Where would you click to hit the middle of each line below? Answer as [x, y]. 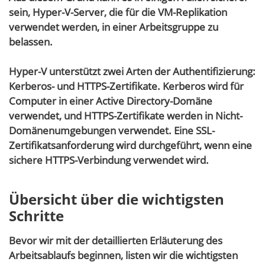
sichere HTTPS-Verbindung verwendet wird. [109, 160]
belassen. [31, 42]
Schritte [36, 216]
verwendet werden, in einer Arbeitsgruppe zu [114, 27]
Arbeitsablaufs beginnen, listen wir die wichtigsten [123, 256]
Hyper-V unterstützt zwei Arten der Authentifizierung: [132, 72]
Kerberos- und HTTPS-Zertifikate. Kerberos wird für [126, 86]
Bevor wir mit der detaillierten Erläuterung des [116, 241]
